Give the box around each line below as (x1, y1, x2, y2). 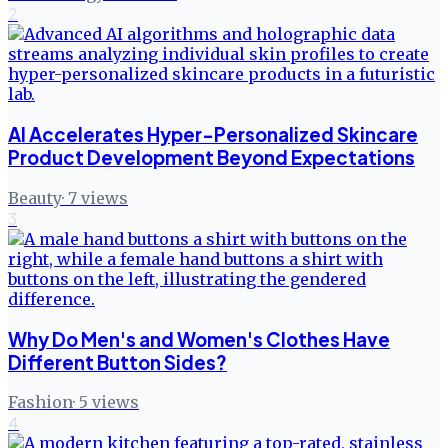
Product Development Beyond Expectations (8, 146, 415, 170)
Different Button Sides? (8, 350, 227, 374)
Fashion (8, 392, 73, 413)
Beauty (8, 187, 62, 208)
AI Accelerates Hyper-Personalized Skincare (8, 123, 418, 147)
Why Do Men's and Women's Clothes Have (8, 327, 390, 351)
